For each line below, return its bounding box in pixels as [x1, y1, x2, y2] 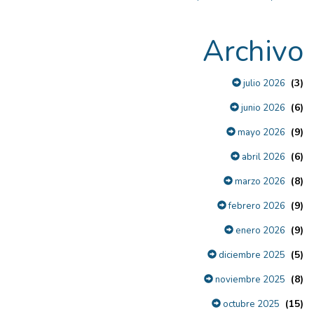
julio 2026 [241, 76, 285, 90]
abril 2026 [240, 150, 285, 163]
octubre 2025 [221, 297, 280, 310]
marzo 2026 [233, 175, 285, 188]
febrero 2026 [226, 199, 285, 212]
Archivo [203, 31, 303, 71]
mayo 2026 [235, 125, 285, 139]
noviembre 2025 [213, 273, 285, 286]
